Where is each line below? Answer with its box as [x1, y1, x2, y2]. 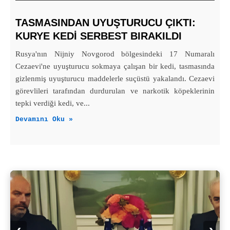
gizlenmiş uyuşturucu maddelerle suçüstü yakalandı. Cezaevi [15, 74, 215, 83]
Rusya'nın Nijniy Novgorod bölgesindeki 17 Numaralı [15, 50, 215, 59]
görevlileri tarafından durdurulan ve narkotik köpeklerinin [15, 87, 215, 95]
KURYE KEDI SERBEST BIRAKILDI [15, 30, 182, 42]
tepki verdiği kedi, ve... [15, 99, 90, 108]
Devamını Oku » [15, 116, 73, 124]
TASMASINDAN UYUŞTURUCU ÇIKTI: [15, 17, 196, 29]
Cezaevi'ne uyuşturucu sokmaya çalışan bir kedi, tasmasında [15, 62, 215, 71]
